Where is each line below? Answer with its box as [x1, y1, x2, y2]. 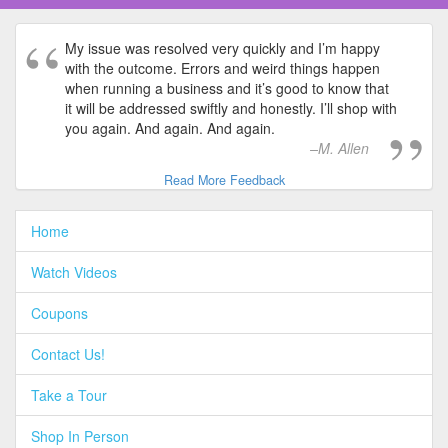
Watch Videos [31, 262, 117, 283]
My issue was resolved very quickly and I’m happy [65, 38, 380, 59]
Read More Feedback [163, 171, 285, 190]
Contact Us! [31, 344, 105, 365]
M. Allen [318, 138, 369, 159]
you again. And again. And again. [65, 118, 275, 139]
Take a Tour [31, 385, 107, 406]
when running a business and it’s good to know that [65, 78, 389, 99]
